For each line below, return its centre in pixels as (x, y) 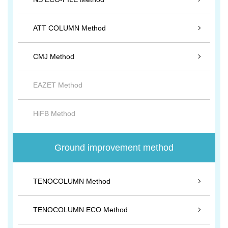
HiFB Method (54, 113)
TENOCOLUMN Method (72, 181)
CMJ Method (54, 56)
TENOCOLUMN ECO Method (80, 210)
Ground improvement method (114, 148)
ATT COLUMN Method (69, 28)
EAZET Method (58, 85)
